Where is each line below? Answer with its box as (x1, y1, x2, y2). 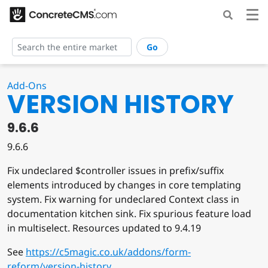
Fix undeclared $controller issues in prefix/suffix (7, 164, 224, 178)
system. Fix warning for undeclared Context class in (7, 193, 239, 206)
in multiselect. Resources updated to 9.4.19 (7, 221, 201, 235)
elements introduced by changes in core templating (7, 178, 241, 192)
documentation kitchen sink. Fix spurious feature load (7, 207, 251, 221)
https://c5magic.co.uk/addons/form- (26, 245, 191, 259)
